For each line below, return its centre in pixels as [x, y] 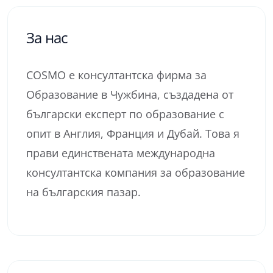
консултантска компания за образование [136, 172]
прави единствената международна [121, 153]
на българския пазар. [83, 192]
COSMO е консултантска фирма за [116, 75]
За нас [47, 37]
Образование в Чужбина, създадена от [130, 94]
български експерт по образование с [125, 114]
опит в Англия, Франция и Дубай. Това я [133, 133]
